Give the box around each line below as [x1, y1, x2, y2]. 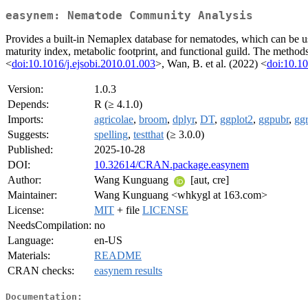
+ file [114, 204, 142, 217]
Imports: [8, 113, 43, 126]
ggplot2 [220, 113, 253, 126]
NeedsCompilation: [8, 219, 91, 232]
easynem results [94, 265, 162, 277]
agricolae [94, 113, 133, 126]
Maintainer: [8, 189, 57, 201]
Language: [8, 234, 54, 247]
